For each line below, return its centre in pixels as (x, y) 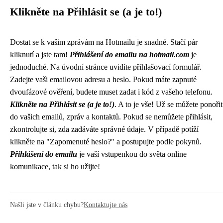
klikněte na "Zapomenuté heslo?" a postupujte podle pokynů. (106, 142)
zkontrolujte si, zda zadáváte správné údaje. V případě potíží (104, 129)
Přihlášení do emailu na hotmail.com (129, 55)
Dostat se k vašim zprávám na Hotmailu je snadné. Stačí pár (104, 42)
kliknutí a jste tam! (40, 55)
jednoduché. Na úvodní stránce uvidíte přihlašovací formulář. (106, 67)
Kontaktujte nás (106, 205)
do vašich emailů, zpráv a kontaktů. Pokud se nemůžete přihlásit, (111, 117)
